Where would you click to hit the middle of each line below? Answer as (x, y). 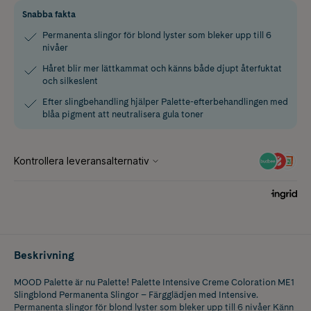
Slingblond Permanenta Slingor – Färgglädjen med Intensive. (136, 294)
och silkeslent (70, 81)
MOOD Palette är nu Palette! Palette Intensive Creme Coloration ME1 (154, 282)
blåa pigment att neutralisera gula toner (123, 114)
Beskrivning (44, 255)
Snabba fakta (49, 14)
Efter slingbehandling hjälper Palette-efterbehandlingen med (165, 101)
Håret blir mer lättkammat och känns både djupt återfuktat (162, 68)
